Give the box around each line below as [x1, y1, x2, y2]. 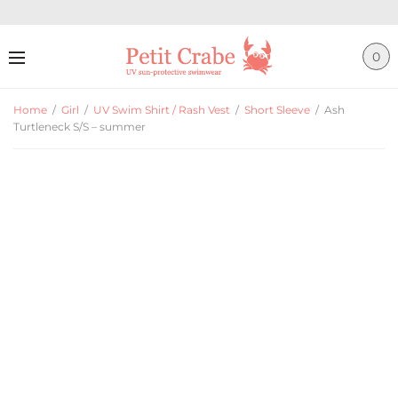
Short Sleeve [244, 103, 310, 116]
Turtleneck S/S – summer [13, 120, 146, 133]
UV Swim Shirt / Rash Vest [93, 103, 230, 116]
